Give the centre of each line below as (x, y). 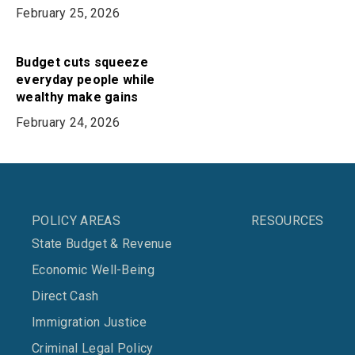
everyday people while (86, 80)
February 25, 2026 (68, 13)
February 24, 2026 (68, 122)
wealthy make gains (77, 97)
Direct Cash (65, 296)
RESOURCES (287, 221)
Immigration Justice (90, 322)
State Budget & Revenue (102, 244)
